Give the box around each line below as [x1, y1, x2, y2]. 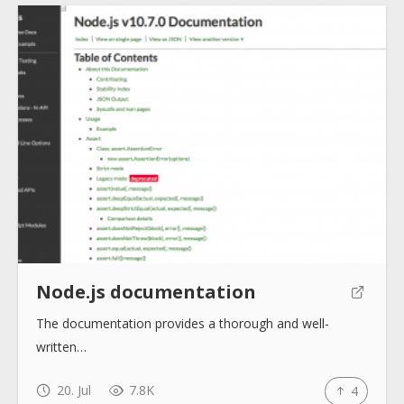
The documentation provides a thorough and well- [36, 314, 329, 332]
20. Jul [52, 381, 91, 399]
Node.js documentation [36, 279, 256, 304]
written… [36, 337, 87, 355]
